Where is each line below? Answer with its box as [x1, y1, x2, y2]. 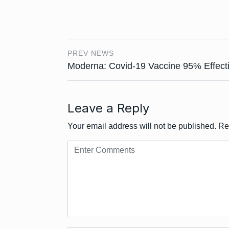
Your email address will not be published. [67, 122, 216, 130]
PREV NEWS [67, 49, 114, 57]
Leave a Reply [67, 101, 149, 116]
